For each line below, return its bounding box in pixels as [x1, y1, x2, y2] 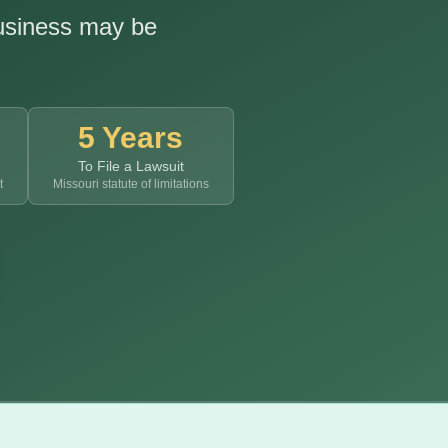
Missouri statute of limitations [52, 177, 209, 191]
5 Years [78, 121, 183, 154]
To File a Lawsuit [77, 158, 184, 174]
